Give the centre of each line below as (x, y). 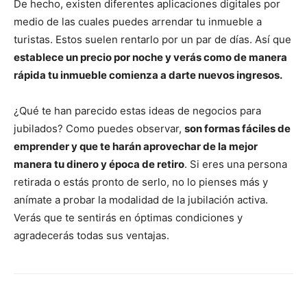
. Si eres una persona (236, 164)
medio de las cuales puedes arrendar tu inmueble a (138, 22)
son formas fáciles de (237, 129)
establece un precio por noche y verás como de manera (150, 58)
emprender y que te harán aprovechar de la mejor (136, 147)
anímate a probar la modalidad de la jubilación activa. (141, 200)
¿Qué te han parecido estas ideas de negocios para (137, 111)
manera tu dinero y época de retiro (99, 164)
